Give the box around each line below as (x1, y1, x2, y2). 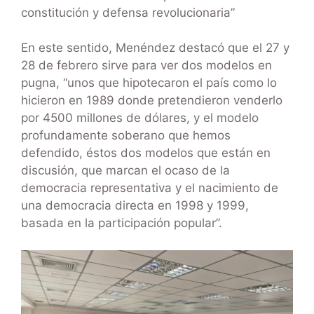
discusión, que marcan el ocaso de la (21, 163, 230, 178)
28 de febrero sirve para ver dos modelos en (21, 58, 272, 73)
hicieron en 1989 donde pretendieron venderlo (21, 93, 282, 108)
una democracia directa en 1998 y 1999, (21, 198, 249, 213)
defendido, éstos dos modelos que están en (21, 146, 271, 161)
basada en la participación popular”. (21, 216, 222, 231)
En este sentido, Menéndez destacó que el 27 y (21, 41, 289, 55)
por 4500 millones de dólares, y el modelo (21, 111, 259, 125)
